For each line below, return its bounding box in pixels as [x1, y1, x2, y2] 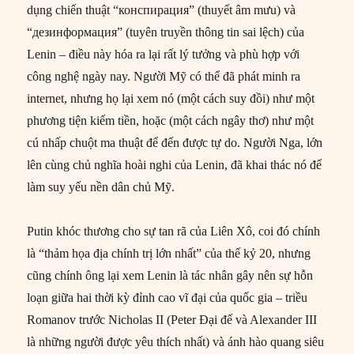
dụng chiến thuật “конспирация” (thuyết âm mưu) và [27, 2, 296, 17]
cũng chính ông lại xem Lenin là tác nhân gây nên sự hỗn [27, 268, 314, 282]
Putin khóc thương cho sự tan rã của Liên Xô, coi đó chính [27, 224, 321, 238]
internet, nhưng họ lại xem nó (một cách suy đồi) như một [27, 91, 315, 105]
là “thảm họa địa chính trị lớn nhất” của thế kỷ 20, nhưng [27, 246, 311, 260]
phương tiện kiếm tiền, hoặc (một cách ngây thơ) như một [27, 113, 314, 127]
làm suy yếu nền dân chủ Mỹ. [27, 179, 175, 194]
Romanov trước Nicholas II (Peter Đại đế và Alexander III [27, 312, 318, 326]
